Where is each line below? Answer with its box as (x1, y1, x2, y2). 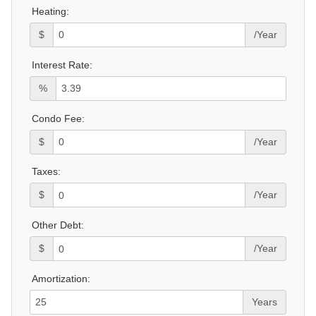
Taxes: (32, 166, 61, 178)
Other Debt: (32, 219, 84, 231)
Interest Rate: (32, 59, 92, 71)
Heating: (32, 5, 69, 17)
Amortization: (32, 272, 90, 284)
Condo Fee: (32, 112, 85, 124)
